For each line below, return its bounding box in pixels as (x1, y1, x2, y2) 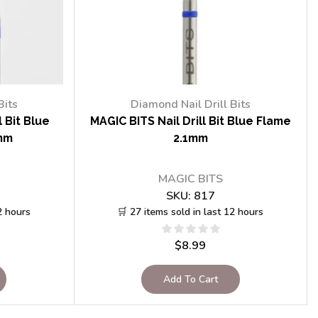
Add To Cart (163, 272, 218, 286)
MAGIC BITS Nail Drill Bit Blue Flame (89, 114, 291, 128)
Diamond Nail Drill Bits (130, 97, 251, 113)
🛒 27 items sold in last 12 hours (117, 204, 264, 219)
